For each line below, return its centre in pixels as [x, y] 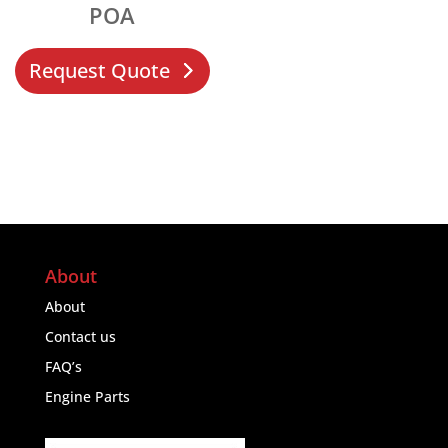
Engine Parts [87, 396]
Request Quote [99, 71]
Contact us [80, 336]
